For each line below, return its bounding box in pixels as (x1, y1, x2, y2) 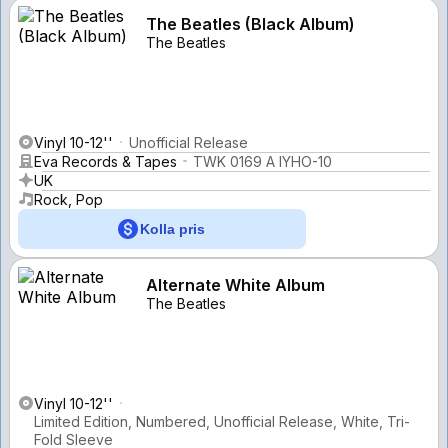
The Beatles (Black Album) (146, 13, 355, 34)
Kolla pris (139, 220, 205, 237)
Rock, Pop (34, 190, 103, 208)
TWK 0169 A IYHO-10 (193, 152, 332, 170)
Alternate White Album (146, 274, 325, 295)
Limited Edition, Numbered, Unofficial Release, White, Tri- (34, 412, 410, 430)
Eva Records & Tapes (34, 152, 177, 170)
